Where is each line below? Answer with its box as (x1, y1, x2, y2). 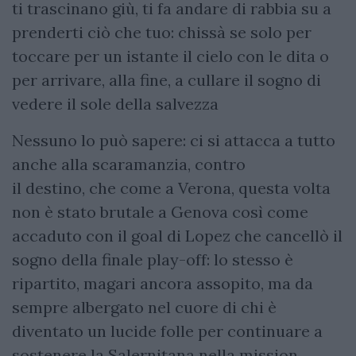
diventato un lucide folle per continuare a (12, 320, 323, 341)
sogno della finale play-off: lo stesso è (12, 249, 293, 269)
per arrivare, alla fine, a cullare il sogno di (12, 69, 321, 90)
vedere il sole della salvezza (12, 93, 219, 114)
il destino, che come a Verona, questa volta (12, 177, 331, 198)
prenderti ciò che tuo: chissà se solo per (12, 21, 311, 42)
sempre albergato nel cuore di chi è (12, 296, 277, 317)
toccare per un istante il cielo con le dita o (12, 45, 329, 66)
